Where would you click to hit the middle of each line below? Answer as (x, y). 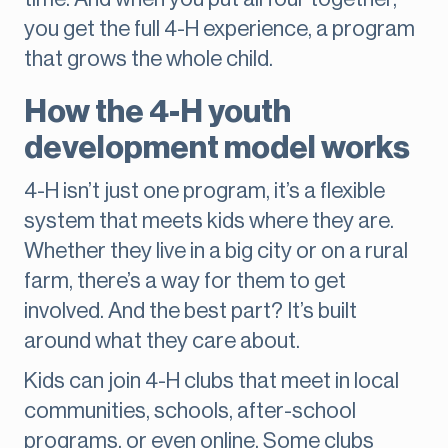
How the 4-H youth (157, 112)
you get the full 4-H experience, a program (219, 29)
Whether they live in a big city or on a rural (216, 251)
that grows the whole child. (148, 59)
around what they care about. (162, 341)
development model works (217, 148)
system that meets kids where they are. (209, 221)
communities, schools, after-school (190, 411)
